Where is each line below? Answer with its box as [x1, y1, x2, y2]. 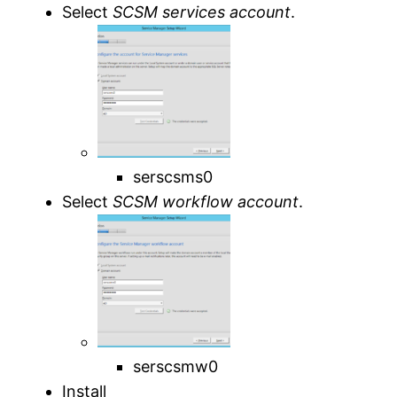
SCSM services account [113, 2, 292, 21]
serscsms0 [133, 167, 214, 186]
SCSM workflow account [113, 191, 300, 211]
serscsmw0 [133, 356, 219, 376]
